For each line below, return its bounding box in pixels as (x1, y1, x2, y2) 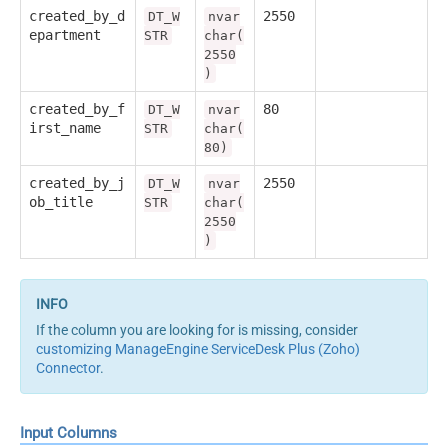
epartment (29, 26, 101, 43)
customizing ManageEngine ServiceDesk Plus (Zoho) (36, 340, 360, 357)
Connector (36, 359, 100, 376)
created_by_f (29, 100, 125, 117)
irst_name (29, 119, 101, 136)
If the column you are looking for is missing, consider (36, 321, 358, 338)
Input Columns (20, 423, 117, 442)
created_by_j (29, 174, 125, 191)
